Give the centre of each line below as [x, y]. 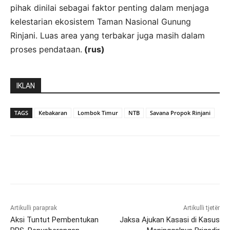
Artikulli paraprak [34, 208]
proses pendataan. [46, 49]
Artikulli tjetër [201, 208]
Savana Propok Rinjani [180, 112]
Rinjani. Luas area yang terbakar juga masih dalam [108, 35]
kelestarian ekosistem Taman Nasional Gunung [101, 21]
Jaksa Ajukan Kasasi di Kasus [169, 219]
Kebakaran [53, 112]
